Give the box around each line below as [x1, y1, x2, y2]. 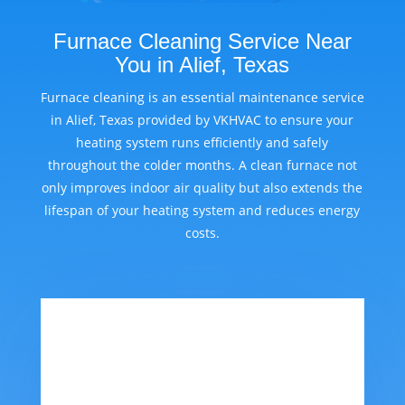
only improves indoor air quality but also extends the [42, 179, 363, 197]
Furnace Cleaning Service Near [52, 29, 352, 54]
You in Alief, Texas [115, 52, 290, 78]
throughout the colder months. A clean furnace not [47, 156, 357, 174]
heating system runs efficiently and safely [76, 134, 329, 152]
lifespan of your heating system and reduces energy [44, 202, 361, 220]
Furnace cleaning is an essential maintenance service [40, 89, 364, 107]
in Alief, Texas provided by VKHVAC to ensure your [51, 111, 354, 129]
